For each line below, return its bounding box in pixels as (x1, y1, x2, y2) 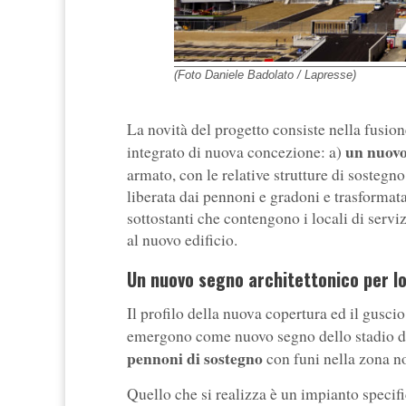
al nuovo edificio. (127, 228, 237, 250)
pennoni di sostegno (127, 345, 263, 370)
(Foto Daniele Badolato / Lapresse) (174, 67, 357, 82)
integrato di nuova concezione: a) (127, 140, 345, 162)
